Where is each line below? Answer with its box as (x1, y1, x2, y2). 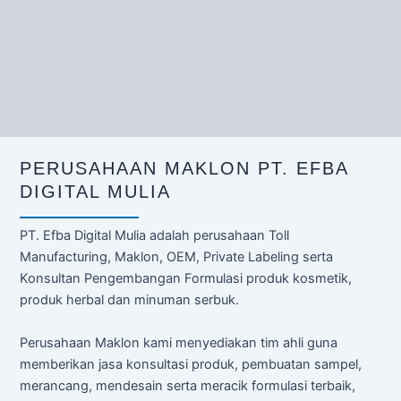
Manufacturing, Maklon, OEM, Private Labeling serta (20, 249, 333, 265)
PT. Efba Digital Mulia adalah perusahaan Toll (20, 227, 289, 243)
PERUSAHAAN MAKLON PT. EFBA (20, 158, 348, 178)
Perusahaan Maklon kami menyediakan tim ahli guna (20, 335, 337, 351)
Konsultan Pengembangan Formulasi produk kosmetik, (20, 270, 352, 286)
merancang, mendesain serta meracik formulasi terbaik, (20, 378, 355, 394)
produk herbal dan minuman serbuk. (20, 292, 239, 308)
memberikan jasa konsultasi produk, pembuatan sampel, (20, 356, 362, 372)
